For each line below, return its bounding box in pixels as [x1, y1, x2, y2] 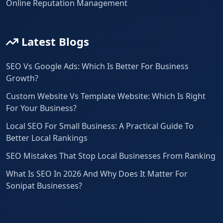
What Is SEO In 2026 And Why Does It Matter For [6, 168, 188, 180]
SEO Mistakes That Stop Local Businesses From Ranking [6, 150, 216, 162]
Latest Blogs [18, 34, 89, 49]
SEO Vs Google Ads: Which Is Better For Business [6, 61, 189, 72]
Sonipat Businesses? [6, 180, 82, 192]
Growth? [6, 73, 38, 84]
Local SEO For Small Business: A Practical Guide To [6, 120, 194, 132]
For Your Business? [6, 103, 77, 114]
